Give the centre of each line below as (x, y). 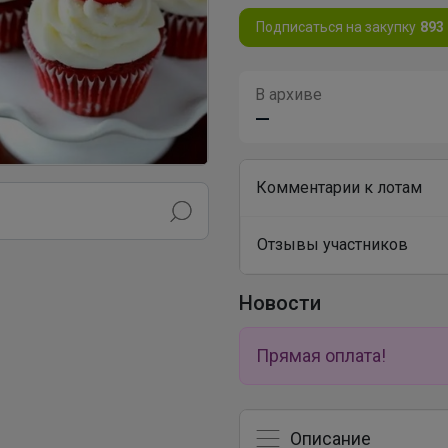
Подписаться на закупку (336, 26)
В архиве (288, 94)
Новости (280, 302)
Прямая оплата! (321, 355)
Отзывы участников (332, 244)
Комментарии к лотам (339, 187)
